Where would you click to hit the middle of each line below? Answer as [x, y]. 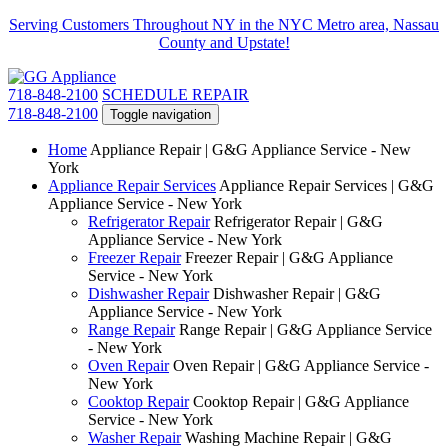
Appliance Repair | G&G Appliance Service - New [250, 149]
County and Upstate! [224, 42]
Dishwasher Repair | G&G [297, 293]
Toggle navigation [160, 114]
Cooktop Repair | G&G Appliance [301, 401]
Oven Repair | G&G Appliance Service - [301, 365]
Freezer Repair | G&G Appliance [289, 257]
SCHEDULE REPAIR [175, 94]
